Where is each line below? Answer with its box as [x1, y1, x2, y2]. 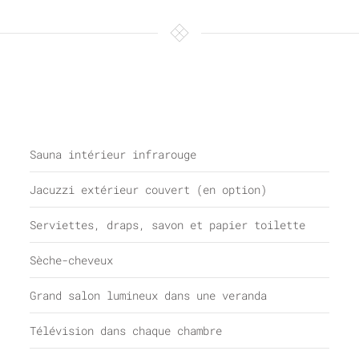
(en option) [196, 182, 268, 197]
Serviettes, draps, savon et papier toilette [30, 217, 306, 232]
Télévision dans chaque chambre [30, 323, 223, 338]
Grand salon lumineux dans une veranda [30, 288, 268, 303]
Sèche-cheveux [30, 252, 114, 268]
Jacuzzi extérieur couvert [30, 182, 197, 197]
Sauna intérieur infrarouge [30, 147, 197, 162]
